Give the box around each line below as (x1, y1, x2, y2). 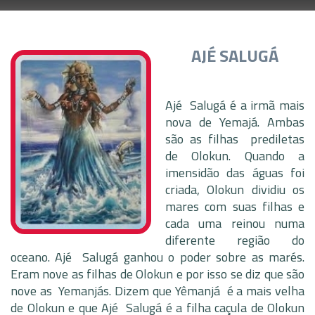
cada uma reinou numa (165, 214, 304, 233)
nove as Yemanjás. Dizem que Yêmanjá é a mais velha (11, 281, 304, 300)
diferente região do (165, 231, 304, 250)
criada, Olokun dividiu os (165, 180, 304, 199)
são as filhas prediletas (165, 129, 304, 148)
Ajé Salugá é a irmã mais (165, 96, 304, 115)
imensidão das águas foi (165, 163, 304, 182)
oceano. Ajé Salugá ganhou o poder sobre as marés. (11, 247, 304, 266)
